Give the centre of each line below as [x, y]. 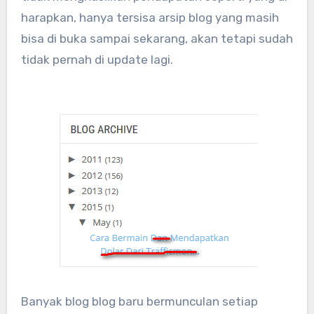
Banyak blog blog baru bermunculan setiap [25, 301]
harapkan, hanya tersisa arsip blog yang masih [150, 17]
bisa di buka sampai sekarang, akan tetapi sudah [157, 38]
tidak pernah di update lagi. [97, 59]
